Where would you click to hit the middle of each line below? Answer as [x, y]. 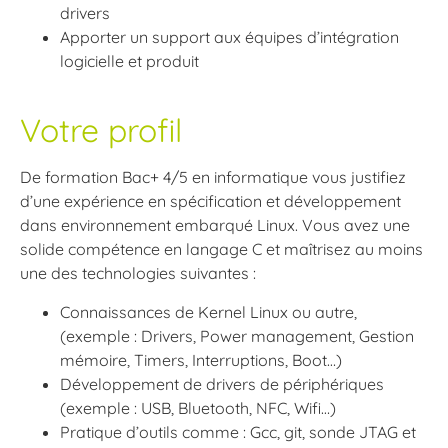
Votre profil [101, 130]
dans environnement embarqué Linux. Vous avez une [215, 225]
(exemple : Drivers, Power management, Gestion [237, 335]
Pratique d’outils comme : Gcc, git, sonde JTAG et [238, 431]
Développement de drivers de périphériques [222, 383]
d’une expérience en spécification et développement [210, 201]
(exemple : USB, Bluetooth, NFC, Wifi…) [198, 407]
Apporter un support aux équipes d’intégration [229, 37]
